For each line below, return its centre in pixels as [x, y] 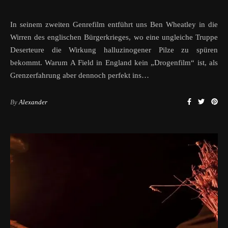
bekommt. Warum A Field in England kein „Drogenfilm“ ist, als [114, 62]
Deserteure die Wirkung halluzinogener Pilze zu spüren [114, 50]
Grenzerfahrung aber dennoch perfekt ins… [80, 75]
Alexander [33, 102]
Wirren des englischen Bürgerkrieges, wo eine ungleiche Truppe [114, 37]
